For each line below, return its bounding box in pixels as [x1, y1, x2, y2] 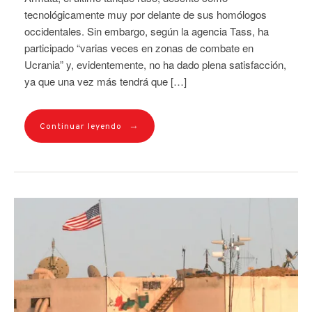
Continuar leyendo [40, 121, 122, 133]
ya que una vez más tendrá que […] [24, 74, 187, 89]
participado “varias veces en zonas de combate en [24, 40, 253, 56]
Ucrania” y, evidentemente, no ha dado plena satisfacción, [24, 57, 286, 72]
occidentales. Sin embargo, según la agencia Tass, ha [24, 24, 269, 39]
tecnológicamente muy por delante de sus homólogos [24, 7, 267, 22]
